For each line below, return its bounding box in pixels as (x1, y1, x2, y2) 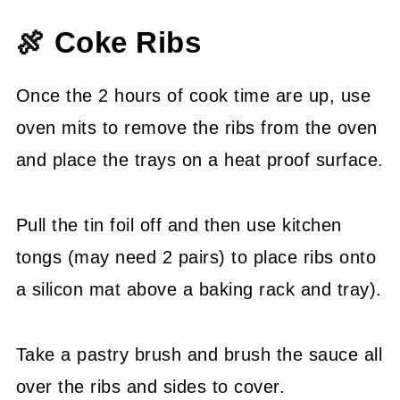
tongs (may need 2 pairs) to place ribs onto (15, 246, 377, 267)
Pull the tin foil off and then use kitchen (15, 214, 342, 235)
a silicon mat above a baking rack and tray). (15, 279, 382, 299)
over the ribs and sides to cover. (15, 376, 286, 396)
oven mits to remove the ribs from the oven (15, 117, 378, 137)
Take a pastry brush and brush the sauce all (15, 344, 383, 364)
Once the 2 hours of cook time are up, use (15, 85, 371, 105)
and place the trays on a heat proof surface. (15, 149, 384, 170)
